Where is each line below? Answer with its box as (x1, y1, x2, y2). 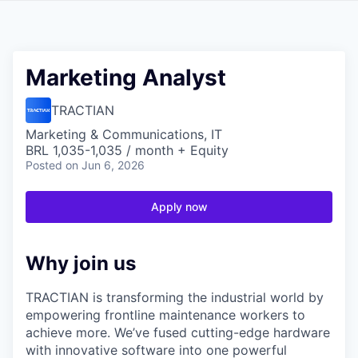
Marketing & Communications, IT (26, 126, 222, 142)
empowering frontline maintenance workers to (26, 306, 305, 323)
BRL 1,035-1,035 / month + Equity (26, 142, 229, 158)
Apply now (150, 200, 208, 213)
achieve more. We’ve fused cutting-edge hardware (26, 324, 330, 340)
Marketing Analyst (26, 64, 226, 91)
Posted (26, 158, 62, 172)
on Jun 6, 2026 (66, 158, 145, 172)
